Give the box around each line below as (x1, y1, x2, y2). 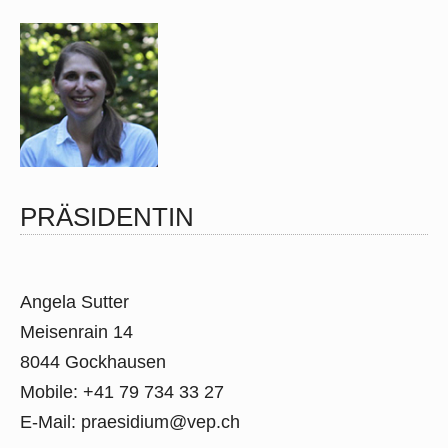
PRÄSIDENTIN (20, 202, 194, 233)
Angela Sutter (20, 292, 129, 313)
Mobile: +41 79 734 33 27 (20, 382, 224, 403)
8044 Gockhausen (20, 352, 166, 373)
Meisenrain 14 (20, 322, 133, 343)
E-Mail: (20, 412, 81, 433)
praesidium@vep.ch (81, 412, 240, 433)
